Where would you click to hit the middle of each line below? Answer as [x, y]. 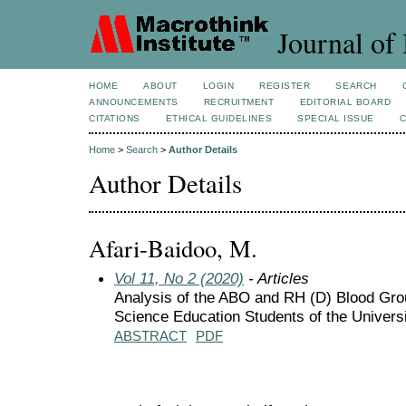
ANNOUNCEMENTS [134, 102]
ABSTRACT [150, 336]
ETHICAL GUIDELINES [219, 118]
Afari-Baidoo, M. [173, 248]
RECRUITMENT [239, 102]
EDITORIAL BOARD [345, 102]
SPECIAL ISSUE [336, 118]
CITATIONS [115, 118]
